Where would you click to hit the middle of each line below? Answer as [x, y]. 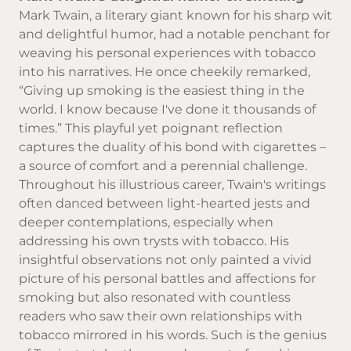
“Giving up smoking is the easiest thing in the [162, 90]
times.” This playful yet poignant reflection [151, 128]
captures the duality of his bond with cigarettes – [172, 147]
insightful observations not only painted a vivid [165, 259]
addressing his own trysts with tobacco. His [154, 241]
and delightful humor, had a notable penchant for [174, 34]
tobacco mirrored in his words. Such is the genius [173, 335]
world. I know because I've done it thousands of [167, 109]
